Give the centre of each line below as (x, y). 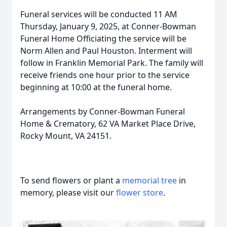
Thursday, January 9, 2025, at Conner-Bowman (108, 26)
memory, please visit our (68, 193)
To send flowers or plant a (71, 180)
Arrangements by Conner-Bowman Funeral (103, 111)
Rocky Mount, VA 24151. (66, 136)
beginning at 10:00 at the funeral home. (96, 87)
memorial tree (149, 180)
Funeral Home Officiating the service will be (103, 39)
